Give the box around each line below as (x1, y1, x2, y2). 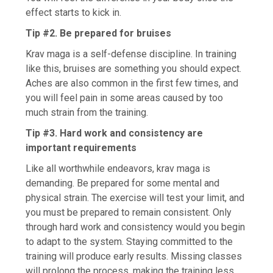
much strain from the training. (26, 106, 151, 118)
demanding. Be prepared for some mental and (26, 177, 220, 189)
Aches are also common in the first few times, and (26, 77, 239, 89)
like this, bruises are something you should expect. (26, 62, 242, 74)
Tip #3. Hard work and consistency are (26, 127, 204, 139)
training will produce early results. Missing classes (26, 250, 243, 262)
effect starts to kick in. (26, 6, 122, 18)
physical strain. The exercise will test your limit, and (26, 191, 245, 204)
